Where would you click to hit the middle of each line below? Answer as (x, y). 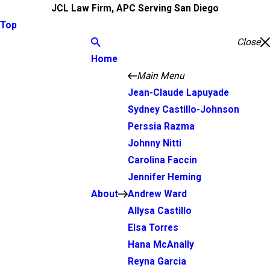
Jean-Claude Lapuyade (178, 93)
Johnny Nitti (154, 143)
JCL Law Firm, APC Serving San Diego (135, 8)
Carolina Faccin (162, 160)
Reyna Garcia (157, 262)
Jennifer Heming (164, 177)
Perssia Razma (161, 127)
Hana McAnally (161, 245)
